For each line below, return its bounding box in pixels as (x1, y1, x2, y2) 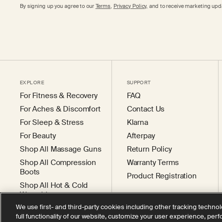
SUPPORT (126, 79, 151, 86)
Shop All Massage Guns (20, 144, 102, 154)
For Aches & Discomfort (20, 104, 101, 114)
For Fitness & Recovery (20, 91, 98, 101)
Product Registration (126, 171, 197, 181)
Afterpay (126, 131, 155, 141)
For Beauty (20, 131, 56, 141)
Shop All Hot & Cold (20, 180, 88, 190)
